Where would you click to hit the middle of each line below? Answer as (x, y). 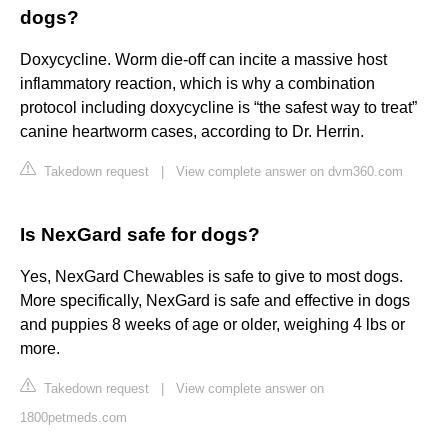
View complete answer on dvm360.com (289, 172)
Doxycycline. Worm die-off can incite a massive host (203, 60)
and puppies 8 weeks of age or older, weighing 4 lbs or (212, 325)
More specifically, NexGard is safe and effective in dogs (215, 301)
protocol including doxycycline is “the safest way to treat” (218, 108)
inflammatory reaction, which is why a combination (197, 84)
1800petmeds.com (73, 418)
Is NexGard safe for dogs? (140, 235)
